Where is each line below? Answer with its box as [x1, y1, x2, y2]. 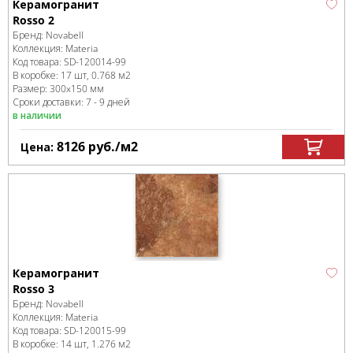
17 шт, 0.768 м [61, 69, 125, 82]
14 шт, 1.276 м [61, 337, 125, 351]
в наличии [13, 109, 61, 122]
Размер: [13, 82, 50, 95]
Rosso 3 [13, 281, 54, 296]
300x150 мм [50, 82, 104, 95]
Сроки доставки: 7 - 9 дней [13, 95, 130, 109]
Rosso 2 [13, 13, 54, 28]
